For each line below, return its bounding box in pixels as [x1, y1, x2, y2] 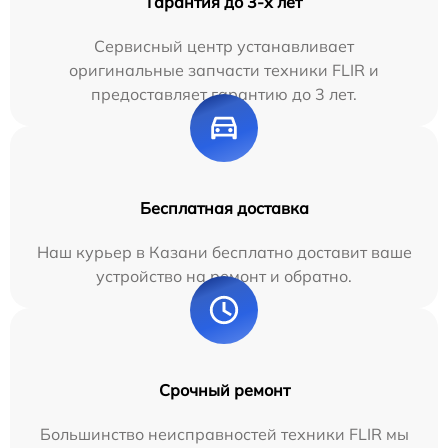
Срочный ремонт [158, 380, 290, 401]
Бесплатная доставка [139, 198, 309, 219]
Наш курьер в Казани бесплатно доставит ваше [36, 242, 412, 263]
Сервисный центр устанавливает [94, 36, 354, 57]
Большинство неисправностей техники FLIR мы [39, 424, 409, 445]
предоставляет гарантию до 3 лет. [91, 84, 357, 105]
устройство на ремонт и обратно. [96, 266, 352, 287]
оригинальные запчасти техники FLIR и [69, 60, 379, 81]
